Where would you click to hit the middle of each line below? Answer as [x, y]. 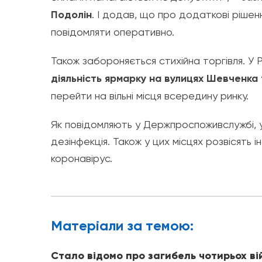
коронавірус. [82, 158]
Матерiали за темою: [122, 225]
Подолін [71, 14]
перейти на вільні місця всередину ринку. [150, 95]
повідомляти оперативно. [113, 32]
